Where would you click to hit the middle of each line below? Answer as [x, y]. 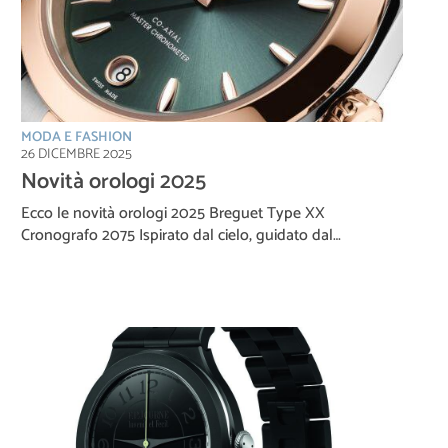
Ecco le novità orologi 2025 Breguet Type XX [173, 213]
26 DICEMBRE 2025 [76, 154]
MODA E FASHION [76, 137]
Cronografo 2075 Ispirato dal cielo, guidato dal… [181, 235]
